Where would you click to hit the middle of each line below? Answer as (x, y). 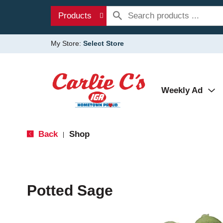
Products (75, 16)
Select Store (104, 43)
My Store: (67, 43)
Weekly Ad (182, 90)
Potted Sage (70, 190)
